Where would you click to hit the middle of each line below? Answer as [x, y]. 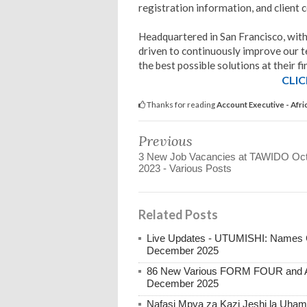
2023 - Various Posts [185, 169]
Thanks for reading [181, 105]
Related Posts [178, 215]
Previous [165, 141]
